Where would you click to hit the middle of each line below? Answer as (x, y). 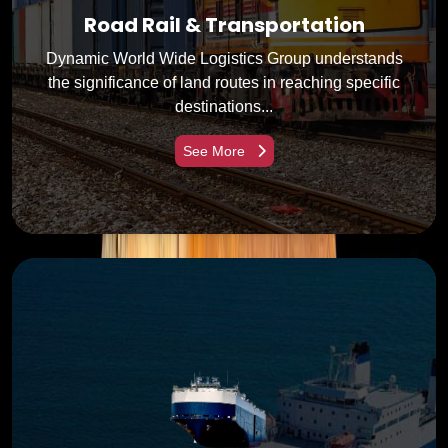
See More (215, 150)
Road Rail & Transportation (224, 24)
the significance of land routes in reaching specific (224, 82)
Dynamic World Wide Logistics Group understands (224, 58)
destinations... (224, 106)
